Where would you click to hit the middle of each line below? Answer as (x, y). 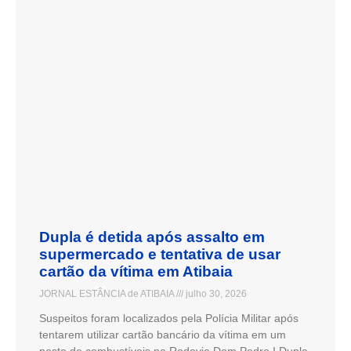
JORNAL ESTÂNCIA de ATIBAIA (108, 293)
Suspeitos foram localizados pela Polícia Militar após (169, 318)
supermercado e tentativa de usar (160, 254)
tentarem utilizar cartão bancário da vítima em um (163, 334)
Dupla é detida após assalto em (152, 237)
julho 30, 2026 (215, 293)
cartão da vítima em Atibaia (136, 271)
